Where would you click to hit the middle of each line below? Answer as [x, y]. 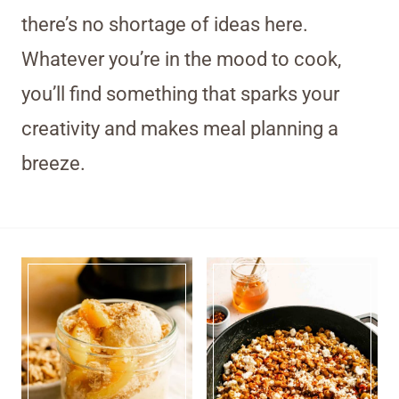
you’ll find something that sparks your [180, 94]
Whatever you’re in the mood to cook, [181, 59]
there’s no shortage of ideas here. [165, 24]
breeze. [53, 163]
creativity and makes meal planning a [180, 128]
